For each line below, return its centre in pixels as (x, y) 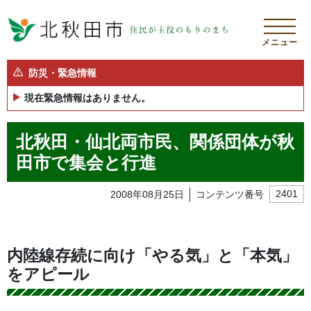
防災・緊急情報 (62, 73)
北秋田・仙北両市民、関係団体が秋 (155, 141)
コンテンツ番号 (230, 194)
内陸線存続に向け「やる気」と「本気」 (152, 255)
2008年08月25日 (147, 194)
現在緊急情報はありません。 (87, 98)
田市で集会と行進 (86, 162)
